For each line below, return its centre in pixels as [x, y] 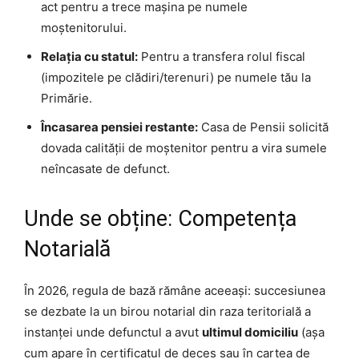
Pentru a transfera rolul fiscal [222, 56]
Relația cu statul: [89, 56]
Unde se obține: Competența [160, 218]
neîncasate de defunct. [105, 168]
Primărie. [67, 98]
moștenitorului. [84, 27]
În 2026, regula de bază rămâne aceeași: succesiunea [175, 290]
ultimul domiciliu [250, 332]
